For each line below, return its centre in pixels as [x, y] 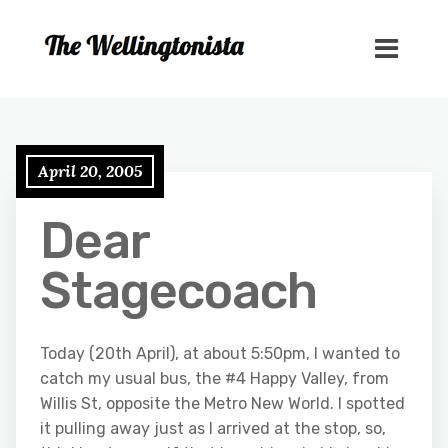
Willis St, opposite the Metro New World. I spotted [222, 403]
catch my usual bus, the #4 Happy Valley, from [214, 378]
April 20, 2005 [90, 171]
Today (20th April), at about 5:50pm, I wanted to [220, 353]
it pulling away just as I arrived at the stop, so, [213, 428]
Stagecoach [178, 291]
